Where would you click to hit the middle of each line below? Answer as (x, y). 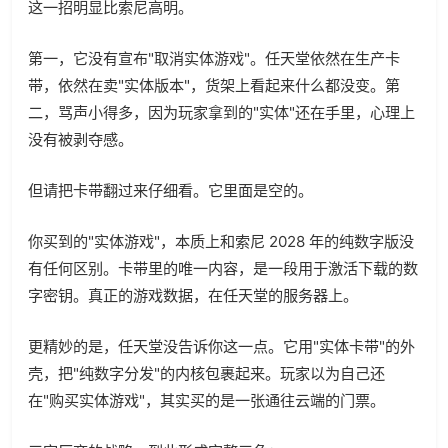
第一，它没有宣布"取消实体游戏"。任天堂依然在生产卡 (214, 59)
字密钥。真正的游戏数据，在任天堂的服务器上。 (193, 296)
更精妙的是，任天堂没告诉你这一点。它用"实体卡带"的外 (221, 347)
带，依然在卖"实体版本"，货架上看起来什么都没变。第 (214, 86)
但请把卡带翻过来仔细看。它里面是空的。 (170, 191)
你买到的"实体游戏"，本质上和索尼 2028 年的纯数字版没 (221, 242)
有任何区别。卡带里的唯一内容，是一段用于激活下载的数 (223, 269)
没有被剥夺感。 (80, 140)
